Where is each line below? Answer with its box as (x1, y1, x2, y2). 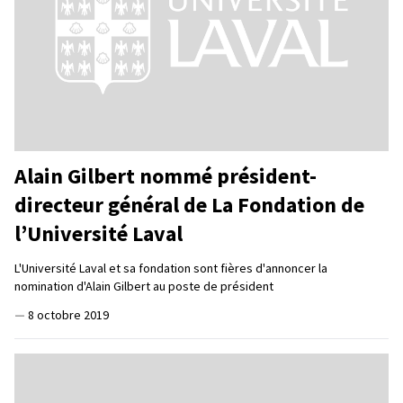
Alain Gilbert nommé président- (14, 161, 317, 190)
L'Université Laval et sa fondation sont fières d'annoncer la (14, 259, 327, 276)
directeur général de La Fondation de (14, 190, 364, 219)
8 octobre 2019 (28, 306, 109, 323)
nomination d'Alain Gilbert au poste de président (14, 277, 273, 294)
